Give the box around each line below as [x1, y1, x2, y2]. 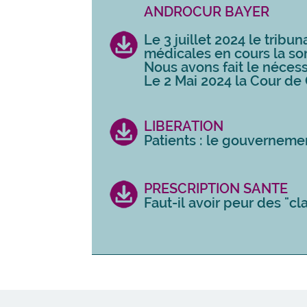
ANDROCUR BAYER [143, 3, 269, 20]
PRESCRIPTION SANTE [143, 180, 288, 197]
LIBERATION [143, 117, 223, 134]
